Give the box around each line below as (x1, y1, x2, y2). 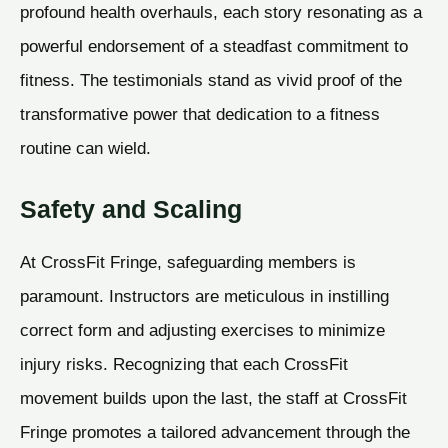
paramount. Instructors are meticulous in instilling (20, 285, 389, 306)
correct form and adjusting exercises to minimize (20, 319, 385, 340)
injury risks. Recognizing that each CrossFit (20, 353, 348, 374)
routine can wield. (20, 138, 151, 159)
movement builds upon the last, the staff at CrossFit (20, 387, 407, 408)
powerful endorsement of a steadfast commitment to (20, 36, 408, 57)
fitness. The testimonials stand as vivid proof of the (20, 70, 402, 91)
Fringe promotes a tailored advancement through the (20, 421, 410, 442)
